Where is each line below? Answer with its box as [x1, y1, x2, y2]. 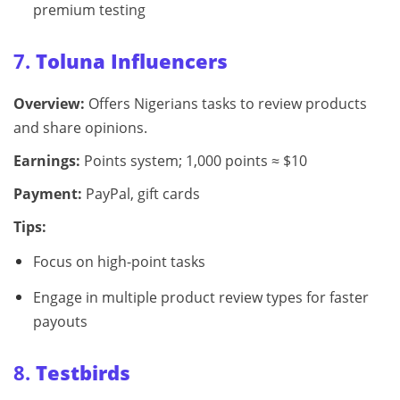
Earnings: [13, 150, 80, 171]
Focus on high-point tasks [32, 251, 205, 271]
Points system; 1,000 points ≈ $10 [80, 150, 307, 171]
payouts [32, 311, 87, 331]
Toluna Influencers [36, 47, 228, 74]
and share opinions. [13, 117, 147, 137]
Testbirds [36, 359, 130, 386]
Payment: [13, 183, 82, 204]
